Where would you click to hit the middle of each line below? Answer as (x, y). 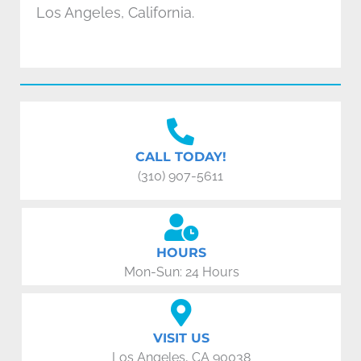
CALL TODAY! (180, 156)
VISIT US (181, 338)
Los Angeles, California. (115, 13)
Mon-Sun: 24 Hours (181, 272)
